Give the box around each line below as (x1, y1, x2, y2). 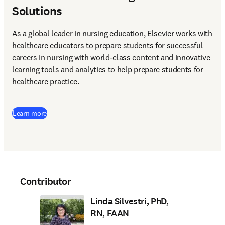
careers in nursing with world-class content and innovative (12, 52, 210, 62)
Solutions (12, 3, 62, 19)
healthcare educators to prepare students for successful (12, 40, 203, 50)
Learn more (13, 108, 47, 118)
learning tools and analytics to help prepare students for (12, 64, 203, 74)
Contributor (20, 175, 71, 188)
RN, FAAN (90, 207, 130, 219)
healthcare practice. (12, 76, 81, 86)
